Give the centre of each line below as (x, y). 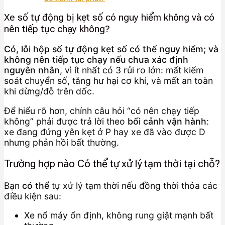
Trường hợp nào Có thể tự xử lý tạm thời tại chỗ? (112, 164)
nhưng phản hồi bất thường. (62, 142)
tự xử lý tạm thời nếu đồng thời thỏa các (133, 185)
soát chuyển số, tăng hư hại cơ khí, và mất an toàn (108, 81)
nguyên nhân (32, 70)
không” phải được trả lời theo (66, 121)
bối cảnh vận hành (167, 121)
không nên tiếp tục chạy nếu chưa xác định (96, 60)
